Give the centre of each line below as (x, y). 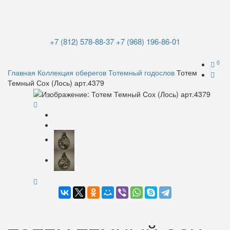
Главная (22, 72)
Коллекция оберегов (72, 72)
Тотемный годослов (141, 72)
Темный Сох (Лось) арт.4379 (56, 83)
